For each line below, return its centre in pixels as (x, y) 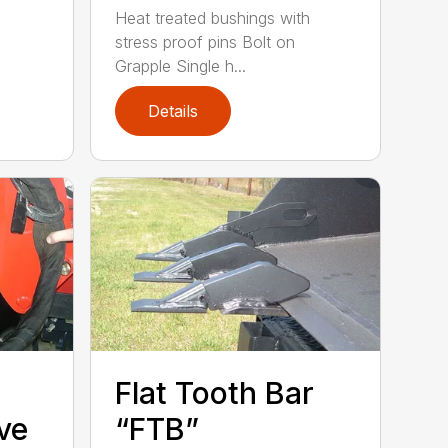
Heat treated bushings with (213, 17)
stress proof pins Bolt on (205, 41)
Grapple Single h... (181, 65)
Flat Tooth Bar (215, 392)
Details (173, 110)
